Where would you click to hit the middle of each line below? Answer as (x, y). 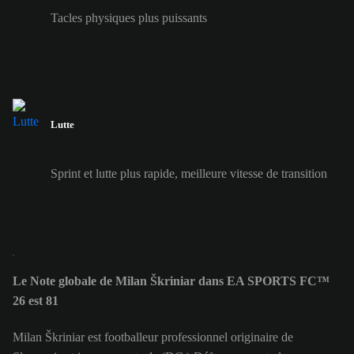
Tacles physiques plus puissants (129, 18)
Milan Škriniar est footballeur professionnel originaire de (153, 337)
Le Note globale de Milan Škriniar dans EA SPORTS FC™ (171, 281)
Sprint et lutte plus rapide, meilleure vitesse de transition (189, 173)
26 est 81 (36, 300)
